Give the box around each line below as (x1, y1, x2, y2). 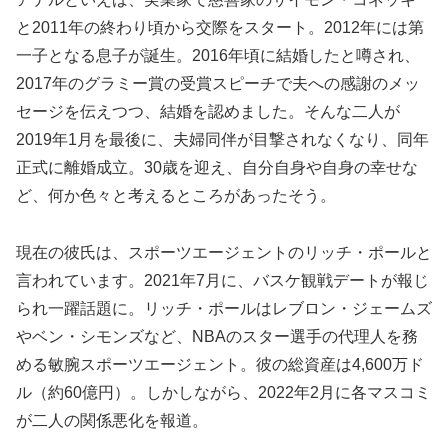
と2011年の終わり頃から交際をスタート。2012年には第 (16, 18, 424, 36)
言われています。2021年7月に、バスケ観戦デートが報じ (16, 271, 429, 289)
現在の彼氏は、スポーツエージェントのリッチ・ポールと (16, 243, 432, 261)
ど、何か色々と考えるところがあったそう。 (16, 186, 336, 204)
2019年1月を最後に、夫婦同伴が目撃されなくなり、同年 (16, 130, 429, 148)
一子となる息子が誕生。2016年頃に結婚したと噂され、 (16, 46, 420, 64)
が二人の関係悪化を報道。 (16, 411, 208, 429)
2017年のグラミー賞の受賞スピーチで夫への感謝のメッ (16, 74, 420, 92)
